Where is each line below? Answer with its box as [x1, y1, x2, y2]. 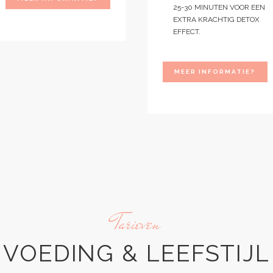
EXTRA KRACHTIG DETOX [173, 15, 260, 24]
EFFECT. [173, 27, 200, 37]
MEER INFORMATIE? [174, 68, 256, 76]
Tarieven [113, 208, 160, 239]
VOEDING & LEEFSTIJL [2, 239, 271, 267]
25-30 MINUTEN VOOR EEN [173, 3, 265, 12]
